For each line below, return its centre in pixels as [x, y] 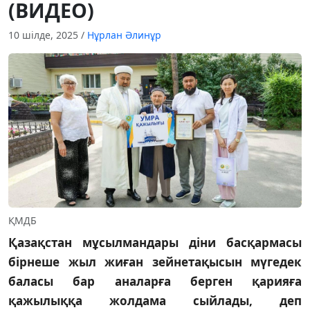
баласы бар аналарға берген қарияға [155, 281]
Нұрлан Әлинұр [124, 35]
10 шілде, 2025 [45, 35]
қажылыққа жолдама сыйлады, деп [155, 300]
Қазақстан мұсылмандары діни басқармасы [155, 242]
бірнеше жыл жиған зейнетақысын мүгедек [155, 262]
